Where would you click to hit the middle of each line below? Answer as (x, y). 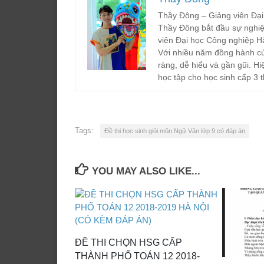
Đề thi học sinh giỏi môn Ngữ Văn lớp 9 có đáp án (175, 131)
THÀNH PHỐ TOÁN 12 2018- (137, 256)
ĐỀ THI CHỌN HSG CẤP (128, 242)
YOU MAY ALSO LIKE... (146, 171)
